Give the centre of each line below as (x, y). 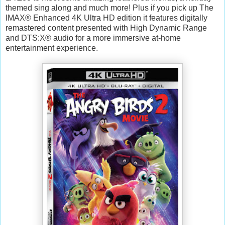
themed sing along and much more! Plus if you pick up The (109, 8)
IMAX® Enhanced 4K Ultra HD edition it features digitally (106, 18)
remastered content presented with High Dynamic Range (106, 28)
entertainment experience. (52, 48)
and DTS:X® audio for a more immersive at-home (93, 38)
